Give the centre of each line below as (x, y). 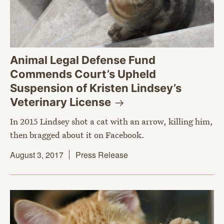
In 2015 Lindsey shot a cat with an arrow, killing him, (111, 121)
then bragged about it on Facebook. (77, 134)
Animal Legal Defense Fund (83, 60)
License (91, 102)
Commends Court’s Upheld (83, 74)
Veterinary (40, 102)
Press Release (102, 154)
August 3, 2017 (37, 154)
